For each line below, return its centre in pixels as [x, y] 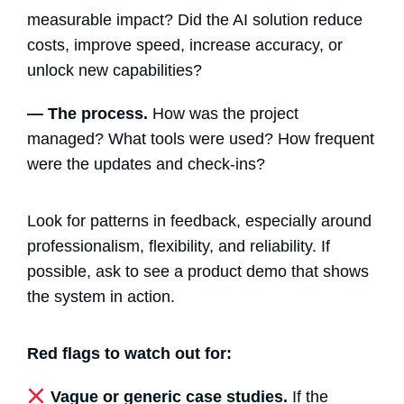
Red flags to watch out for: [129, 353]
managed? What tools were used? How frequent [201, 138]
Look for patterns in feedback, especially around [199, 220]
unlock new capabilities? [115, 70]
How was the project [225, 113]
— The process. [90, 113]
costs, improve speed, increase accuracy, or [185, 45]
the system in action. [101, 296]
